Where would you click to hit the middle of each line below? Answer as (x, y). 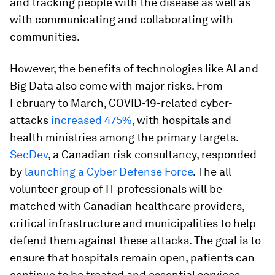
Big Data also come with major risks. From (116, 86)
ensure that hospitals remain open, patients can (132, 258)
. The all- (214, 172)
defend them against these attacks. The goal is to (135, 241)
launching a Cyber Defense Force (109, 172)
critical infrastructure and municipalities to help (133, 223)
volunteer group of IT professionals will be (116, 189)
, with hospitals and (182, 120)
